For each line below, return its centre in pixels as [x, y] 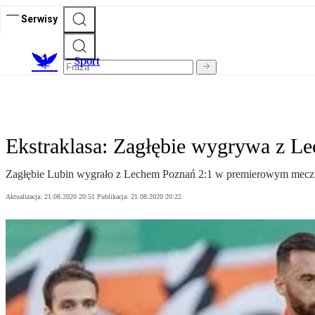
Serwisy [39, 19]
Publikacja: [114, 197]
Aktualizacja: [25, 197]
